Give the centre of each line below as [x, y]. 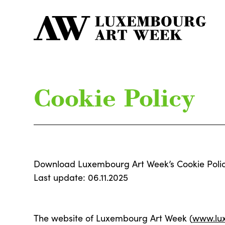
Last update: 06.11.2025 [81, 177]
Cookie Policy [115, 100]
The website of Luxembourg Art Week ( [113, 218]
